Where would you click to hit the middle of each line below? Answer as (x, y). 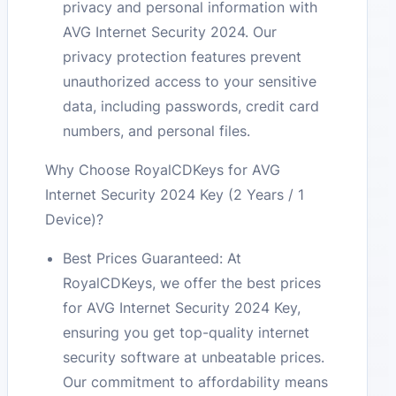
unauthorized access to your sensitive (190, 81)
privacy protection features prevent (183, 56)
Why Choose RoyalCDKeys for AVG (163, 169)
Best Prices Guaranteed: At (152, 258)
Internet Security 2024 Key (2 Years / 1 (175, 194)
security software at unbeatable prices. (194, 357)
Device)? (75, 219)
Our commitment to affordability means (196, 381)
